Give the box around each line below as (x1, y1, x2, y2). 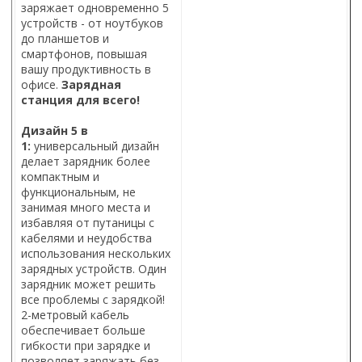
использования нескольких (21, 246, 170, 262)
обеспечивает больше (21, 322, 145, 339)
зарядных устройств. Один (21, 261, 166, 277)
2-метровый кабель (21, 307, 129, 323)
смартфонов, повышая (21, 46, 147, 62)
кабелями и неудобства (21, 230, 152, 246)
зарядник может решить (21, 276, 156, 293)
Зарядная (61, 77, 121, 93)
